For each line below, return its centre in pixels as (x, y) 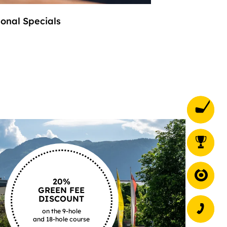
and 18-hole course (62, 219)
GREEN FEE (62, 190)
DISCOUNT (62, 199)
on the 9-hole (61, 211)
